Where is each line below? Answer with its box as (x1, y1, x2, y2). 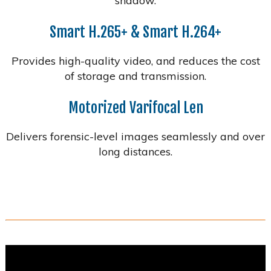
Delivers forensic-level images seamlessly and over (6, 129, 265, 143)
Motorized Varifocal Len (68, 98, 203, 117)
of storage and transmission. (65, 68, 206, 83)
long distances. (99, 144, 172, 158)
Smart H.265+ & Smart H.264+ (50, 22, 221, 41)
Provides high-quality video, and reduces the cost (11, 53, 260, 68)
